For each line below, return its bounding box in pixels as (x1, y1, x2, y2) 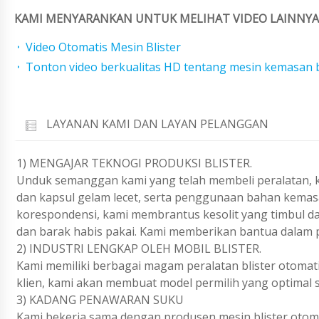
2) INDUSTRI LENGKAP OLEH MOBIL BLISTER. (16, 240, 261, 256)
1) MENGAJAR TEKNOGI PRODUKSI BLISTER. (16, 155, 252, 171)
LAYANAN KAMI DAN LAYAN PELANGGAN (46, 116, 268, 132)
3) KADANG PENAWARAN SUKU (16, 291, 184, 308)
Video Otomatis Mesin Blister (26, 39, 181, 56)
